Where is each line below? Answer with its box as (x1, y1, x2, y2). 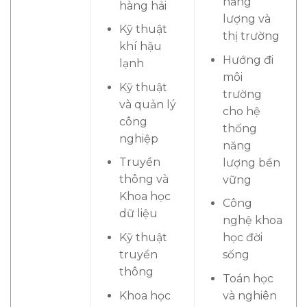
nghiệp (119, 132, 158, 145)
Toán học (222, 272, 273, 286)
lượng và (222, 12, 271, 26)
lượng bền (222, 156, 280, 169)
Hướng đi (222, 53, 273, 66)
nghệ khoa (222, 214, 282, 228)
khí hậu (119, 40, 162, 53)
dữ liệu (119, 207, 158, 221)
